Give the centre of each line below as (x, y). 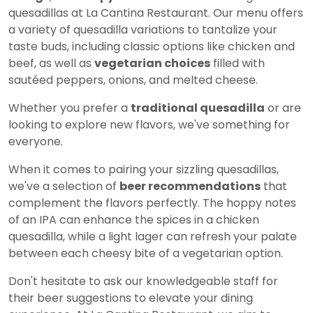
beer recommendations (190, 187)
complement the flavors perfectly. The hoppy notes (152, 203)
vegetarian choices (152, 64)
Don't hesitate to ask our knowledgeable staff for (143, 282)
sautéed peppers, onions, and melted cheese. (133, 80)
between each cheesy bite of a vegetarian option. (146, 254)
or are (283, 108)
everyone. (36, 142)
